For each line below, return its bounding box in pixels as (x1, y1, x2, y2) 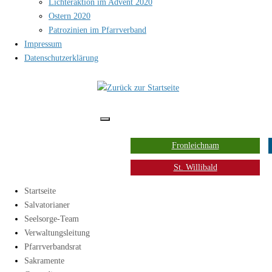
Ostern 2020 (49, 12, 90, 21)
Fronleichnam (171, 141, 219, 150)
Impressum (24, 39, 62, 49)
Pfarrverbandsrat (24, 242, 81, 251)
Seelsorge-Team (24, 214, 79, 223)
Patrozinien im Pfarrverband (49, 25, 146, 35)
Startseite (24, 186, 56, 195)
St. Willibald (173, 163, 217, 172)
